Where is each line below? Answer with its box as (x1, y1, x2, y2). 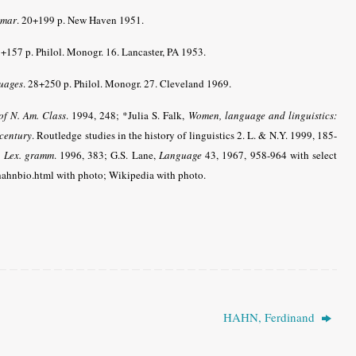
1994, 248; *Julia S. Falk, (68, 107, 188, 122)
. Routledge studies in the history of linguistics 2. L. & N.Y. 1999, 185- (32, 127, 338, 142)
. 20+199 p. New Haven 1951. (17, 12, 144, 27)
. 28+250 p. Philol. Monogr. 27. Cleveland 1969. (23, 75, 231, 91)
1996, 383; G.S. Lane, (56, 147, 159, 162)
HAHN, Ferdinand (222, 308, 318, 325)
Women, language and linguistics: (188, 107, 337, 122)
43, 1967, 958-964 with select (201, 147, 338, 162)
